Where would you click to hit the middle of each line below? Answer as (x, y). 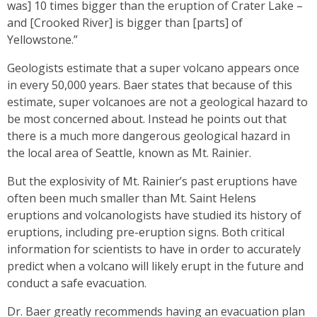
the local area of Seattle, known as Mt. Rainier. (131, 153)
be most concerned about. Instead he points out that (147, 119)
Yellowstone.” (44, 40)
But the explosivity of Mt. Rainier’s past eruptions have (152, 181)
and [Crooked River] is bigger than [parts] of (125, 23)
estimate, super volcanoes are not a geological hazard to (157, 102)
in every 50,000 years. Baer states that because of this (150, 85)
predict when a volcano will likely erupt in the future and (155, 266)
